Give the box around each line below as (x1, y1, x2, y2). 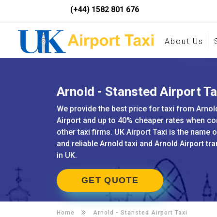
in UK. (57, 151, 77, 160)
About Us (164, 37, 203, 46)
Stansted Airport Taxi (121, 209, 187, 216)
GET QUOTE (81, 175, 139, 185)
